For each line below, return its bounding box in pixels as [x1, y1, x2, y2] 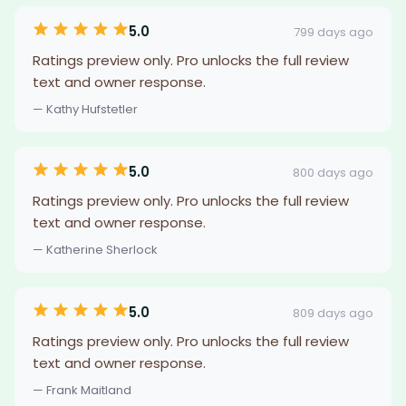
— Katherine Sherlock [33, 241, 158, 258]
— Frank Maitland [33, 382, 131, 399]
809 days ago [293, 304, 373, 322]
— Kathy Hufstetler [33, 101, 138, 118]
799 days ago [294, 23, 373, 41]
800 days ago [293, 163, 373, 181]
